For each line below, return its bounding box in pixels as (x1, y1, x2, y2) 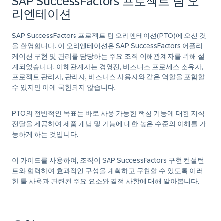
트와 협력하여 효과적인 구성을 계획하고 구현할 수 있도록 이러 (12, 167, 203, 175)
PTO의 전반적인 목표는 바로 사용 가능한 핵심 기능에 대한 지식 (12, 110, 205, 117)
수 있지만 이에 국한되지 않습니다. (12, 83, 116, 91)
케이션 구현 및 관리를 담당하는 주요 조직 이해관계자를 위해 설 (12, 52, 205, 60)
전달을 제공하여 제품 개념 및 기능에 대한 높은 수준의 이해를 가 (12, 120, 206, 128)
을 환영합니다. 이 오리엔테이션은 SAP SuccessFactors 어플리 (12, 42, 203, 50)
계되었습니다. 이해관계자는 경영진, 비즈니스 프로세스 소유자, (12, 63, 203, 71)
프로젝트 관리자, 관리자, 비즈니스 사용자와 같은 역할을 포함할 (12, 73, 205, 81)
